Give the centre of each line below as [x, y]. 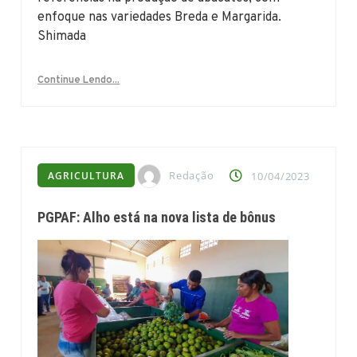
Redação [192, 175]
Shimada [62, 36]
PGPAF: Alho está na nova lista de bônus [157, 218]
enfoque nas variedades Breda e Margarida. [160, 17]
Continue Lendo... [79, 80]
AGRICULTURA [86, 175]
